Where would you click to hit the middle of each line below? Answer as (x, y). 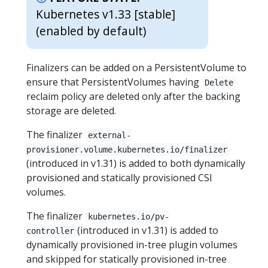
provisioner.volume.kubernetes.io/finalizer (127, 150)
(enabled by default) (91, 31)
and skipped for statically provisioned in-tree (127, 259)
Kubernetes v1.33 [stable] (106, 14)
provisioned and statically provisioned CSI (119, 178)
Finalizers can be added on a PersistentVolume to (136, 68)
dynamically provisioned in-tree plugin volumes (132, 245)
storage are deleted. (71, 111)
